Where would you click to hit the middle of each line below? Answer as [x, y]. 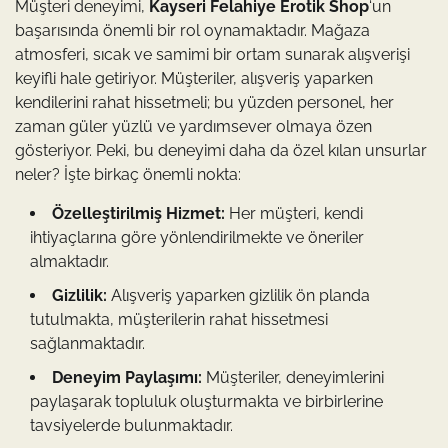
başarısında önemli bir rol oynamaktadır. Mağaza [192, 30]
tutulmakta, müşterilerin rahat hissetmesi [179, 319]
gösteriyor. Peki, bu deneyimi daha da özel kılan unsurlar [221, 150]
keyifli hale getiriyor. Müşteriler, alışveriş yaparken [194, 78]
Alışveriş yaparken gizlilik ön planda [238, 295]
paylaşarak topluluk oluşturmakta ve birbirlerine [206, 401]
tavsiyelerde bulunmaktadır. [131, 425]
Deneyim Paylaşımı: [127, 377]
